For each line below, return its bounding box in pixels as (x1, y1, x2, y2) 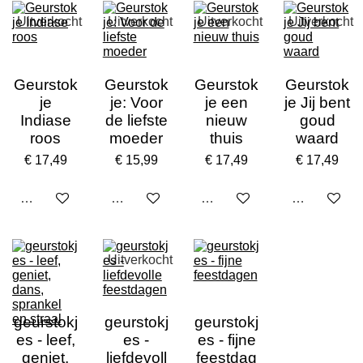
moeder (109, 129, 164, 147)
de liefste (105, 111, 168, 129)
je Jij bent (284, 93, 351, 111)
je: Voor (109, 93, 163, 111)
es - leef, (15, 331, 75, 349)
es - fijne (197, 331, 256, 349)
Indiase (19, 111, 71, 129)
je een (205, 93, 249, 111)
